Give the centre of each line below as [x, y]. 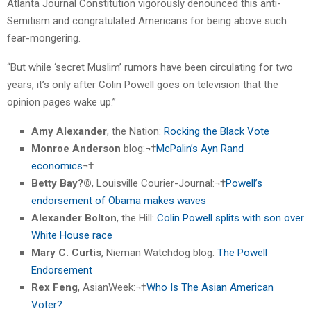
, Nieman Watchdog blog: [159, 253]
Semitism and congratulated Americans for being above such [147, 21]
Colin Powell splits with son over [230, 218]
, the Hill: [137, 218]
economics [57, 166]
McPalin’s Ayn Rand [200, 149]
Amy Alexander [69, 132]
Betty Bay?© [61, 184]
